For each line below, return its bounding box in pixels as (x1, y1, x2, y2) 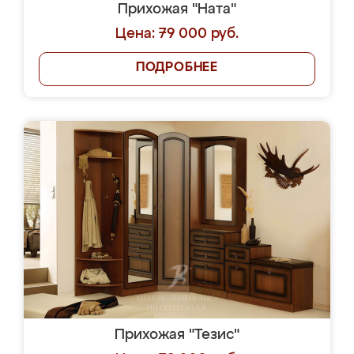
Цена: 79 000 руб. (115, 27, 239, 41)
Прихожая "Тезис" (115, 328, 239, 342)
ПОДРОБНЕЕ (135, 62, 219, 74)
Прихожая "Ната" (118, 2, 236, 17)
